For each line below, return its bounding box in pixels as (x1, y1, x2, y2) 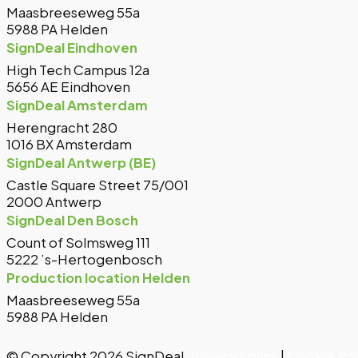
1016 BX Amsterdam (6, 136, 132, 153)
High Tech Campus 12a (6, 62, 149, 79)
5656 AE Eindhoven (6, 78, 130, 96)
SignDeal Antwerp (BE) (6, 154, 156, 172)
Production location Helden (6, 269, 190, 287)
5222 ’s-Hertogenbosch (6, 251, 162, 268)
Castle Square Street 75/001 (6, 177, 189, 194)
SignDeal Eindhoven (6, 39, 137, 57)
